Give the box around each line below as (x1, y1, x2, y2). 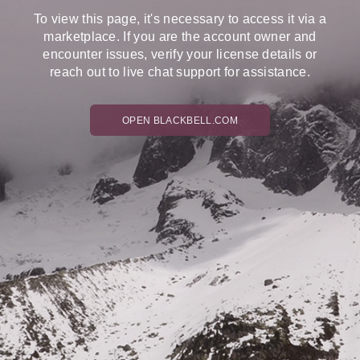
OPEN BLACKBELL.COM (122, 115, 238, 127)
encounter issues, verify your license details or (43, 47, 317, 61)
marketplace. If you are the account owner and (43, 29, 317, 43)
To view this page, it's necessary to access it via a (33, 11, 327, 26)
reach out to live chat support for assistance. (50, 64, 310, 79)
